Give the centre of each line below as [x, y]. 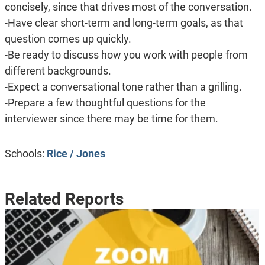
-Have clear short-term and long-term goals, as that [124, 23]
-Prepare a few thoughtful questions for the [105, 103]
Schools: [25, 153]
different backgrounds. [58, 71]
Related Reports [64, 199]
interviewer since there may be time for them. [111, 119]
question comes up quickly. [68, 39]
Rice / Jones [76, 153]
